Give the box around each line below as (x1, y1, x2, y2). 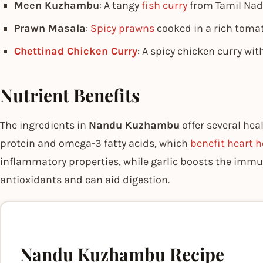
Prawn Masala (14, 21, 86, 35)
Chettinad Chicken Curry (14, 44, 137, 58)
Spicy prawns (90, 21, 154, 35)
